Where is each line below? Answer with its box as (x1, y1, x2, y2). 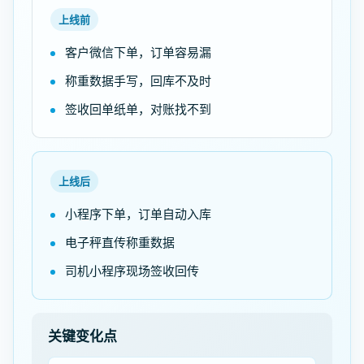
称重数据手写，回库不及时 (65, 72, 211, 89)
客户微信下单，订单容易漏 (65, 44, 211, 60)
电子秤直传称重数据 (65, 234, 175, 250)
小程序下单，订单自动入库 (65, 206, 211, 222)
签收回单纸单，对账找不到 (65, 101, 211, 117)
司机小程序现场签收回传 (65, 262, 199, 279)
